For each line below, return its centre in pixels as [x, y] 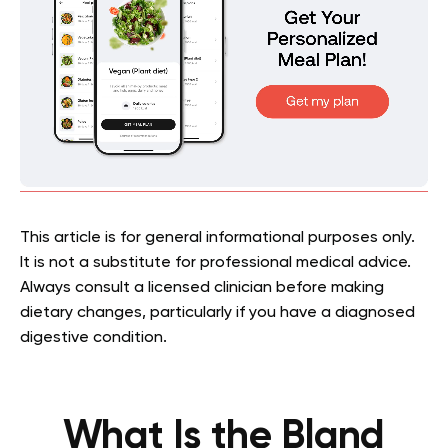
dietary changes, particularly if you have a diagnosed [217, 313]
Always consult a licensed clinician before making [202, 288]
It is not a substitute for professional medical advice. [215, 263]
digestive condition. [93, 338]
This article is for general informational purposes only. [217, 238]
